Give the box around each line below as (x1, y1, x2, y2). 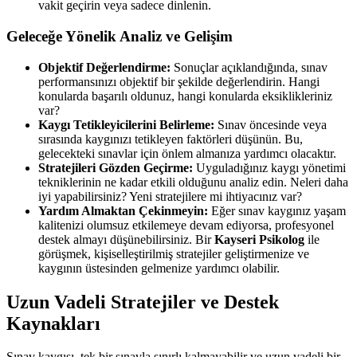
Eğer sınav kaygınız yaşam (208, 203, 346, 218)
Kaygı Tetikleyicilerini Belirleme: (38, 117, 214, 131)
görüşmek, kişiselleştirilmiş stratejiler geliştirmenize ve (38, 246, 309, 261)
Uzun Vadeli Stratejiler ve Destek (6, 291, 279, 312)
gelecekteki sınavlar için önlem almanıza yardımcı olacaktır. (38, 146, 336, 160)
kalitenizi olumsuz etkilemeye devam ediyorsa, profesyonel (38, 218, 334, 232)
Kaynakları (6, 312, 100, 334)
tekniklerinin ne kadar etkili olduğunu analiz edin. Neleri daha (38, 175, 348, 189)
